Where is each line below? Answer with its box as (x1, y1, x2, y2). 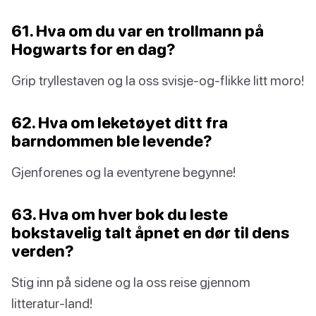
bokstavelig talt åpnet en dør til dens (11, 223, 289, 243)
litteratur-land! (11, 295, 92, 312)
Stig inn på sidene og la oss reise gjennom (11, 274, 250, 291)
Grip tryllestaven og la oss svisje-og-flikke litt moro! (11, 72, 304, 89)
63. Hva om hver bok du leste (11, 205, 228, 224)
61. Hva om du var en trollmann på (11, 21, 264, 41)
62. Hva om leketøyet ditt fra (11, 113, 228, 133)
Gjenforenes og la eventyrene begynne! (11, 164, 236, 181)
